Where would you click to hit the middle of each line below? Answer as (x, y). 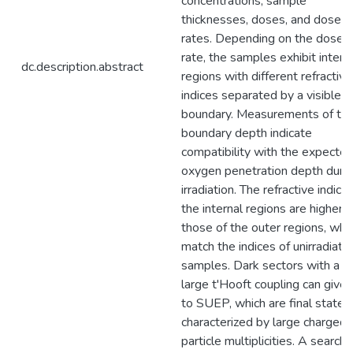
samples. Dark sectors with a (260, 266)
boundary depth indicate (247, 133)
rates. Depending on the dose (262, 39)
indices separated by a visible (261, 95)
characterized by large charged (264, 322)
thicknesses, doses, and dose (261, 20)
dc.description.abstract (82, 67)
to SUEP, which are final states (266, 303)
